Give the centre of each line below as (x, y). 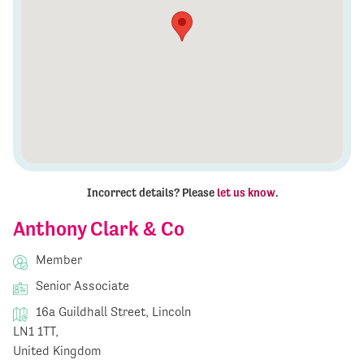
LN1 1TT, (36, 331)
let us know (246, 193)
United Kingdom (57, 351)
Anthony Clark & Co (99, 229)
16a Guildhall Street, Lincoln (112, 312)
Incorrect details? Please (152, 193)
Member (57, 260)
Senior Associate (81, 286)
